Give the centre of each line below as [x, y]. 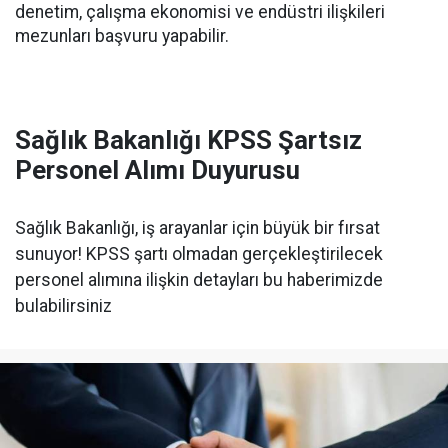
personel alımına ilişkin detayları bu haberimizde [199, 280]
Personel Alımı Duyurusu [157, 170]
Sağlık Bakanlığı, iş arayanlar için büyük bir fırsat [197, 228]
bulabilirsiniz [63, 306]
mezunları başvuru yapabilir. [122, 36]
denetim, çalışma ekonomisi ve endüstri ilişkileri [200, 12]
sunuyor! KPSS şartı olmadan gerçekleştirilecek [199, 254]
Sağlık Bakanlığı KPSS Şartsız [188, 140]
